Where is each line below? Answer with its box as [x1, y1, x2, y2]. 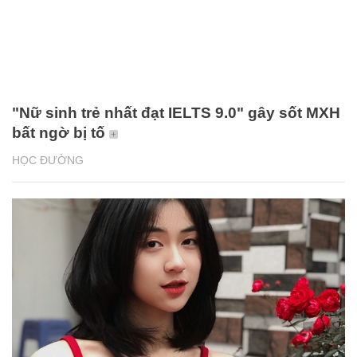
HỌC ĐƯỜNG [12, 154, 84, 167]
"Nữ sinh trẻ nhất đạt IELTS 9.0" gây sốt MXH [12, 104, 340, 122]
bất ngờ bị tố [12, 124, 105, 142]
